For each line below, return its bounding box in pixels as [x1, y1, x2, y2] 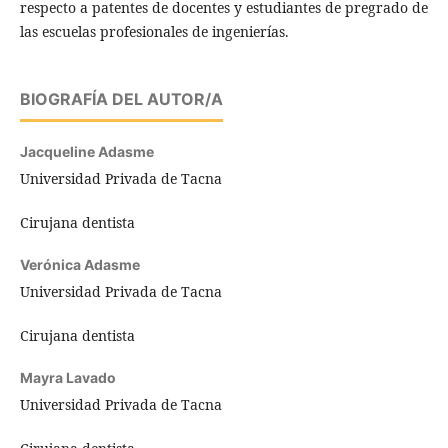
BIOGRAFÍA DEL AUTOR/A [19, 88, 223, 109]
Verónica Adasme [19, 255, 140, 273]
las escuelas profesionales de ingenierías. [19, 21, 293, 41]
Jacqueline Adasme [19, 142, 154, 160]
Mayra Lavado [19, 368, 116, 386]
